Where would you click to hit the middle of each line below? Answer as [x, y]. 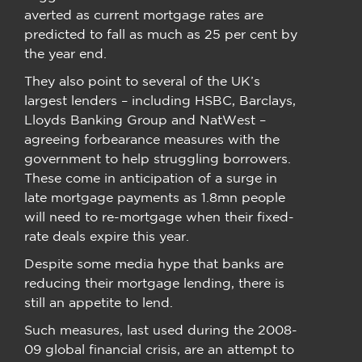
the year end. [65, 53]
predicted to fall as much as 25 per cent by [161, 34]
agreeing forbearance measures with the [152, 139]
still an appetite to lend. [99, 302]
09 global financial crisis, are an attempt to [159, 349]
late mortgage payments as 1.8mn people [155, 197]
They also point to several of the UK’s [142, 80]
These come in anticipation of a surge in [151, 177]
